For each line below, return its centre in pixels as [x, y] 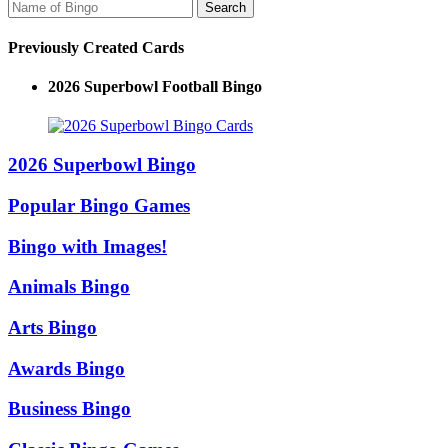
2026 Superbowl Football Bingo [155, 87]
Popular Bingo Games [99, 205]
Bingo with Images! [87, 246]
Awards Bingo [66, 368]
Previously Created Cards [96, 47]
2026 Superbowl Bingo [102, 165]
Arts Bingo [52, 328]
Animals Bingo [69, 287]
